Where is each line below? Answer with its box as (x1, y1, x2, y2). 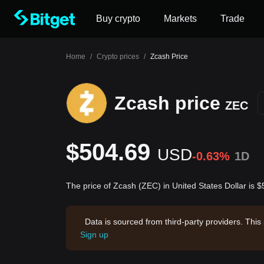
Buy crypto (96, 14, 140, 24)
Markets (164, 14, 197, 24)
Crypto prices (97, 52, 139, 61)
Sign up (80, 230, 108, 239)
